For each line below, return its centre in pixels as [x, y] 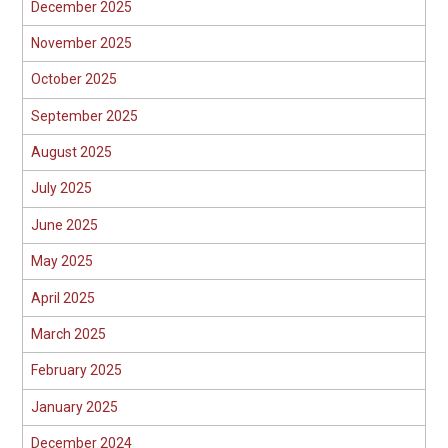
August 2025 [71, 152]
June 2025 [64, 224]
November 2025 [81, 42]
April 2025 [62, 297]
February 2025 [76, 370]
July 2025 [61, 188]
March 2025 [68, 333]
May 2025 [61, 261]
